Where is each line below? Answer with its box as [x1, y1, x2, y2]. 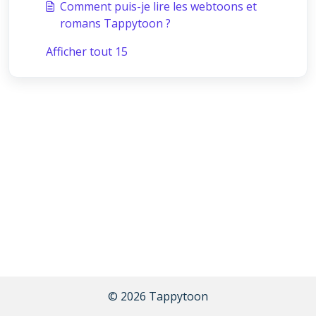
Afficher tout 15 [46, 44, 128, 59]
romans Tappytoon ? [60, 16, 171, 31]
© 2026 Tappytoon [108, 288, 208, 304]
